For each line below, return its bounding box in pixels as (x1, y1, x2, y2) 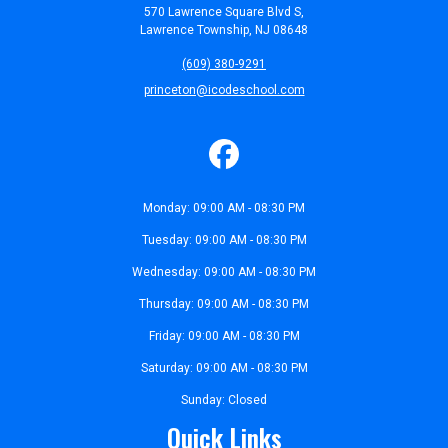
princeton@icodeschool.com (143, 82, 305, 97)
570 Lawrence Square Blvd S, (144, 4, 304, 19)
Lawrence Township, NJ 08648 (140, 22, 308, 37)
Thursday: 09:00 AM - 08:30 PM (139, 296, 309, 311)
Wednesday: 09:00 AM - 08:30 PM (132, 264, 316, 279)
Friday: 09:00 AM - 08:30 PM (148, 328, 300, 343)
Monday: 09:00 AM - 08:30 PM (143, 200, 305, 215)
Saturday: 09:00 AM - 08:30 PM (140, 360, 308, 375)
